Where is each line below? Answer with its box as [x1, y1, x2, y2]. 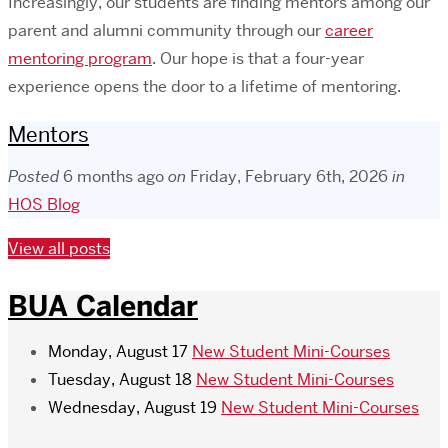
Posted [8, 166, 63, 188]
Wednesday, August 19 [48, 397, 217, 419]
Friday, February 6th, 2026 [190, 166, 388, 188]
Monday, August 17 [48, 341, 188, 363]
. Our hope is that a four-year [152, 47, 364, 69]
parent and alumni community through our [8, 19, 325, 41]
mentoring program [8, 47, 152, 69]
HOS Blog [8, 194, 80, 216]
